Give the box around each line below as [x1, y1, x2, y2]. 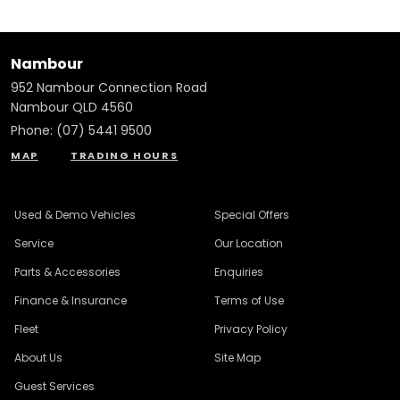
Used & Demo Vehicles [14, 207, 136, 222]
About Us [14, 350, 62, 365]
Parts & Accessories [14, 264, 121, 279]
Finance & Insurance [14, 293, 127, 308]
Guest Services [14, 379, 95, 394]
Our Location [214, 236, 283, 251]
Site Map [214, 350, 261, 365]
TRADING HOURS [70, 148, 179, 162]
